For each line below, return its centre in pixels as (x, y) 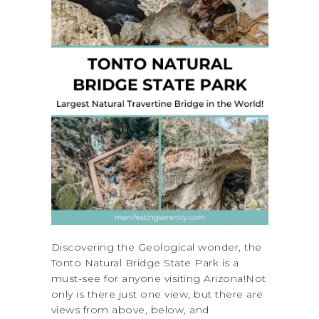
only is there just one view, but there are (157, 294)
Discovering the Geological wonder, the (156, 247)
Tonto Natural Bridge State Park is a (145, 263)
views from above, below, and (130, 310)
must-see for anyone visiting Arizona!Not (158, 279)
